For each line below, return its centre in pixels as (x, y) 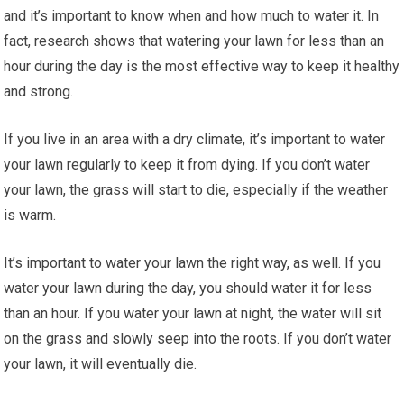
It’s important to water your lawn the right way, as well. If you (193, 262)
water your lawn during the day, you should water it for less (188, 288)
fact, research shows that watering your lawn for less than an (194, 41)
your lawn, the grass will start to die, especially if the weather (196, 189)
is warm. (30, 215)
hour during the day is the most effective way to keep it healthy (202, 66)
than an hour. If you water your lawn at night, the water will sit (193, 313)
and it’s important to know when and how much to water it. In (192, 15)
